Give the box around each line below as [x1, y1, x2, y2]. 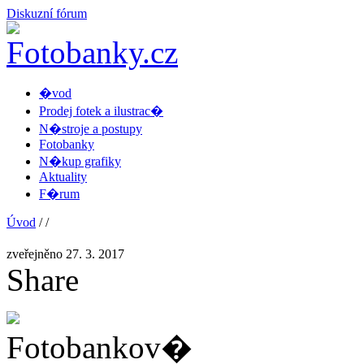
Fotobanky [39, 137, 94, 151]
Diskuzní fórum [6, 6, 87, 20]
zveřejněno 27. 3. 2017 [6, 247, 124, 262]
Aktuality [39, 170, 87, 184]
